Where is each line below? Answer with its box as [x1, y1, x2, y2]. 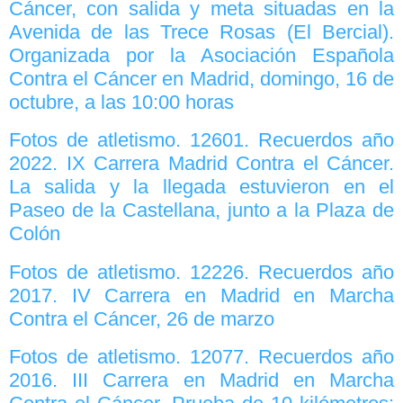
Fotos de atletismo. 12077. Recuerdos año [9, 345, 394, 369]
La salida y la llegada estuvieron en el [9, 175, 394, 199]
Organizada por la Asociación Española [9, 43, 394, 67]
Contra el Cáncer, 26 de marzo [9, 307, 274, 330]
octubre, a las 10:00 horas [9, 90, 234, 113]
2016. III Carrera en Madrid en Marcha [9, 369, 394, 392]
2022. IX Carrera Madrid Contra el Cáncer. [9, 152, 394, 175]
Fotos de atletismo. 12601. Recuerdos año [9, 129, 394, 152]
